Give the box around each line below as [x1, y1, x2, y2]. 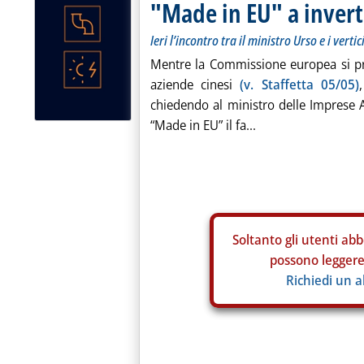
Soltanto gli [232, 231, 301, 249]
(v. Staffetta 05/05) [240, 76, 359, 93]
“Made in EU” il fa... [150, 116, 256, 134]
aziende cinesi [150, 76, 240, 93]
